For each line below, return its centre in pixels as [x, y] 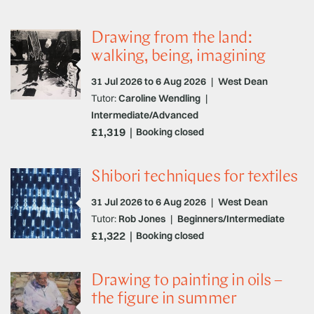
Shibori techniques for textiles [194, 177]
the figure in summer [164, 299]
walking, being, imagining [178, 56]
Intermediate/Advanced [145, 115]
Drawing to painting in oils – [187, 281]
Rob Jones [142, 218]
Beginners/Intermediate [231, 218]
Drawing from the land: [172, 38]
